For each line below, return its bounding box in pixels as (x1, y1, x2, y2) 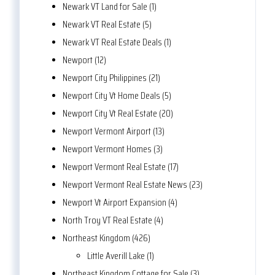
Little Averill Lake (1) (87, 248, 154, 264)
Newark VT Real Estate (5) (63, 17, 152, 33)
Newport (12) (63, 52, 106, 68)
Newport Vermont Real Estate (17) (63, 159, 179, 175)
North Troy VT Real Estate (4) (63, 212, 163, 228)
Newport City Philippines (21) (63, 70, 160, 86)
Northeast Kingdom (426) (63, 230, 150, 246)
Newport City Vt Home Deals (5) (63, 88, 171, 104)
